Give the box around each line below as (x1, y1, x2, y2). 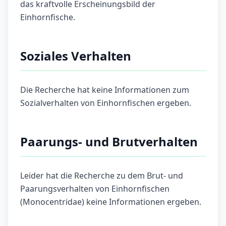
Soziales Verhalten (20, 47, 131, 65)
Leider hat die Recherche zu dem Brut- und (20, 170, 183, 182)
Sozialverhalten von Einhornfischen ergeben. (20, 97, 191, 109)
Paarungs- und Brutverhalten (20, 133, 198, 150)
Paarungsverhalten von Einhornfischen (20, 183, 169, 195)
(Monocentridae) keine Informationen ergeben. (20, 196, 201, 208)
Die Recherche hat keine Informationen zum (20, 84, 189, 96)
